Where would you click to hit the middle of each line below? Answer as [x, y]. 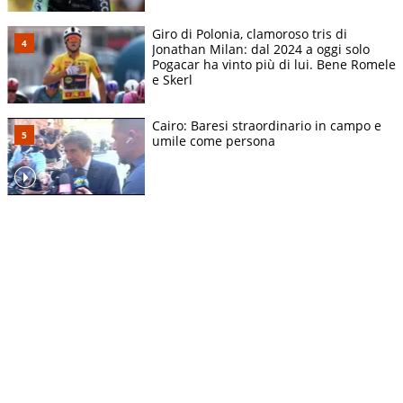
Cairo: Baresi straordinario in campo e [267, 125]
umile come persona [214, 140]
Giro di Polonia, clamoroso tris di [250, 33]
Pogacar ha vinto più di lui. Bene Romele [274, 64]
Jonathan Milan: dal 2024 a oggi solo [261, 49]
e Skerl [172, 79]
